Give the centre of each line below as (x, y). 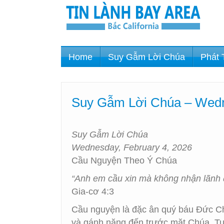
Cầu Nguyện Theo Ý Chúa (124, 160)
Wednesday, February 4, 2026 (132, 147)
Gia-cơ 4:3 (93, 191)
